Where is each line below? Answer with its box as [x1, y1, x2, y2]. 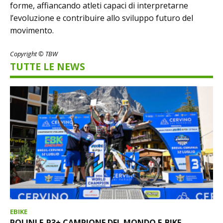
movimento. [10, 24, 54, 36]
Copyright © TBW [10, 49, 58, 58]
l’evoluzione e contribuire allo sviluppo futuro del [10, 12, 193, 23]
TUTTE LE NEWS [10, 59, 85, 73]
